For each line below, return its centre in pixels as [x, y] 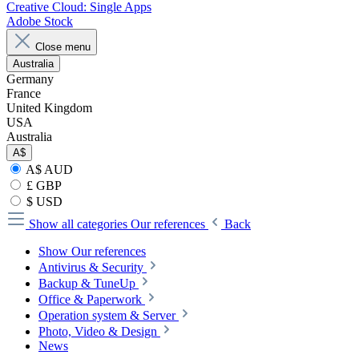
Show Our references [92, 251]
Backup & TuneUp [87, 283]
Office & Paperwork [90, 299]
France [24, 93]
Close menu [63, 47]
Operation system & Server [107, 315]
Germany [30, 79]
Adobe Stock [40, 21]
